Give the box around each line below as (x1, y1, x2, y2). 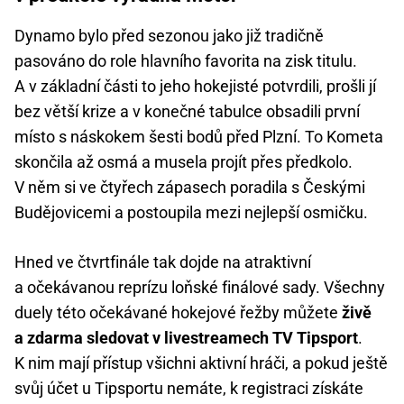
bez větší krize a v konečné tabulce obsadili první (14, 102, 360, 122)
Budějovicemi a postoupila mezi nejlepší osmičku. (14, 203, 368, 223)
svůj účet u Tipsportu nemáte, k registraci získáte (14, 379, 363, 399)
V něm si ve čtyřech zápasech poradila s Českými (14, 178, 365, 197)
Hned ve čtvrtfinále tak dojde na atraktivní (14, 252, 311, 272)
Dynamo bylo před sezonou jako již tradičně (14, 26, 324, 46)
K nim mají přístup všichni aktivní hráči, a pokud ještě (14, 353, 388, 373)
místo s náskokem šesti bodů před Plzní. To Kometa (14, 127, 383, 147)
